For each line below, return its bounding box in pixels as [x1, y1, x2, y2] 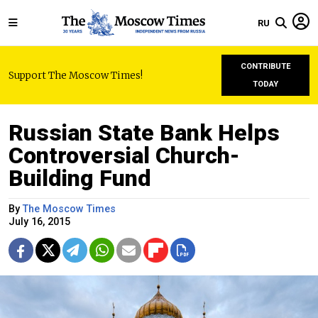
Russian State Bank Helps [9, 119, 280, 146]
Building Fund [9, 165, 151, 192]
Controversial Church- [9, 142, 240, 169]
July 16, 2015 [9, 216, 70, 228]
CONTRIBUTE [240, 62, 291, 71]
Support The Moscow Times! [9, 69, 143, 82]
